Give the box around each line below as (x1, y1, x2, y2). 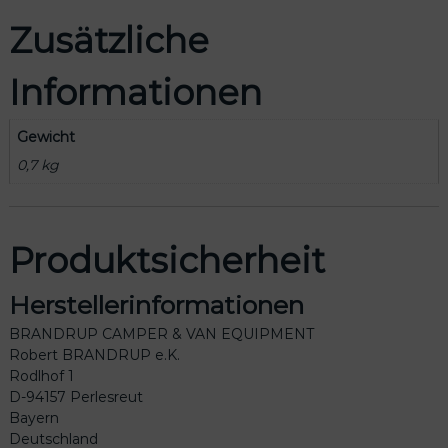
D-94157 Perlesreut (8, 388, 143, 407)
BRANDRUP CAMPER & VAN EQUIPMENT (8, 325, 314, 344)
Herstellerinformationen (8, 290, 304, 321)
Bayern (8, 409, 59, 428)
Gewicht (16, 127, 75, 146)
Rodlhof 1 (8, 367, 74, 386)
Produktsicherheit (8, 239, 325, 283)
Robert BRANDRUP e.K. (8, 346, 180, 365)
